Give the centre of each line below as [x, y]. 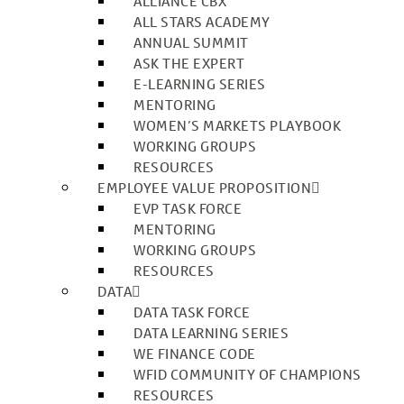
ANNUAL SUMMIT [191, 43]
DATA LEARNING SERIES [211, 333]
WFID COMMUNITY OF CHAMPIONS [248, 375]
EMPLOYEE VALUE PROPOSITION [204, 188]
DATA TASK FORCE [192, 312]
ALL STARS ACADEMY [202, 22]
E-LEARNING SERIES [200, 84]
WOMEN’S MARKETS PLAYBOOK [237, 126]
